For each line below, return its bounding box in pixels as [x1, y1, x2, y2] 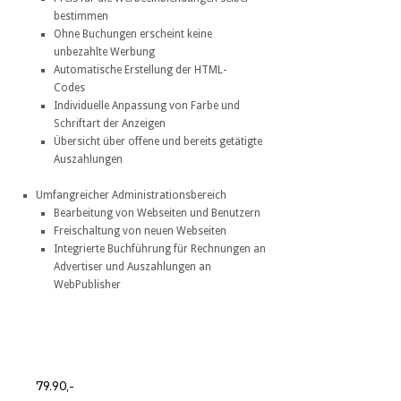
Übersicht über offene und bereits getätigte [54, 135, 262, 149]
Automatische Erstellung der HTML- [54, 64, 226, 77]
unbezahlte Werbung [54, 46, 155, 59]
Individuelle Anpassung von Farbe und [54, 99, 240, 113]
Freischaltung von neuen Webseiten [54, 225, 226, 238]
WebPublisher [54, 278, 121, 292]
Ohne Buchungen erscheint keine [54, 28, 212, 41]
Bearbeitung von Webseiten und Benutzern [54, 207, 260, 220]
